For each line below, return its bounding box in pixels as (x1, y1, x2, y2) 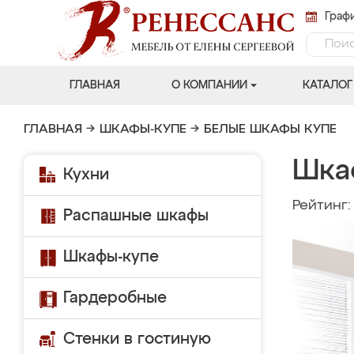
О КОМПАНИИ (171, 80, 247, 91)
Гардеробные (63, 290, 167, 306)
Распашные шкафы (63, 208, 209, 224)
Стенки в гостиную (63, 331, 211, 347)
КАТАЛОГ (302, 80, 352, 91)
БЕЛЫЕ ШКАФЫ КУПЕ (204, 123, 337, 136)
